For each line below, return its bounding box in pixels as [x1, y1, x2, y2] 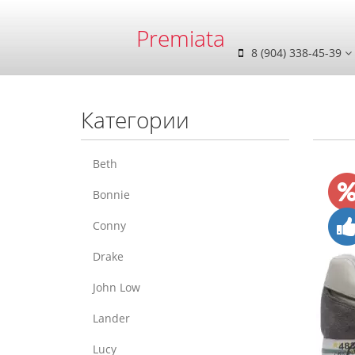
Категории [81, 105, 189, 135]
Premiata [136, 22, 226, 53]
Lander [93, 311, 130, 326]
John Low [93, 280, 140, 295]
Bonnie [93, 187, 130, 202]
